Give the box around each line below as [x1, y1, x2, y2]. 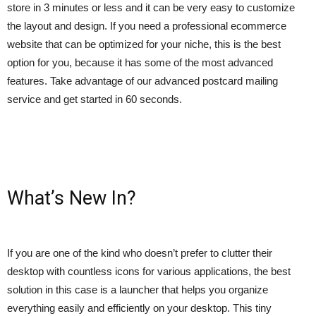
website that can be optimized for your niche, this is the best [7, 37, 281, 50]
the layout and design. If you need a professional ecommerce [7, 19, 286, 32]
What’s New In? [7, 186, 136, 209]
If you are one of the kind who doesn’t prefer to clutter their [7, 246, 272, 259]
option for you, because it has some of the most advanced [7, 56, 273, 68]
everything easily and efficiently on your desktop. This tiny [7, 301, 272, 314]
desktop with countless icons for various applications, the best [7, 265, 291, 277]
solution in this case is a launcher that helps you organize [7, 283, 268, 296]
